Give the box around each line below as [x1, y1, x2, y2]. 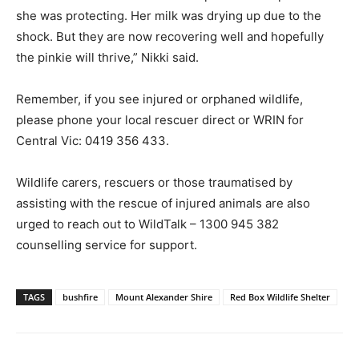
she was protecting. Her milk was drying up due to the [16, 7, 321, 23]
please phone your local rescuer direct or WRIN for [16, 111, 304, 127]
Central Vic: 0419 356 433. [16, 132, 169, 148]
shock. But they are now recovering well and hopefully [16, 28, 324, 44]
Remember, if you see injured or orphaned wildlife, [16, 91, 303, 107]
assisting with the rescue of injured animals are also [16, 195, 310, 211]
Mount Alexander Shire [115, 290, 212, 303]
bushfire [63, 290, 98, 303]
